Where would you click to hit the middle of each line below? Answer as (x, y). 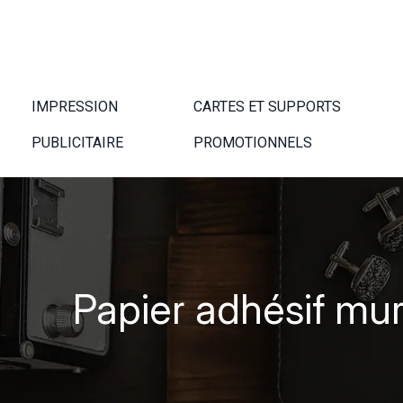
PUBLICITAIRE (77, 143)
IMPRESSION (75, 107)
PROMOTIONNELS (252, 143)
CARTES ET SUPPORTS (267, 107)
